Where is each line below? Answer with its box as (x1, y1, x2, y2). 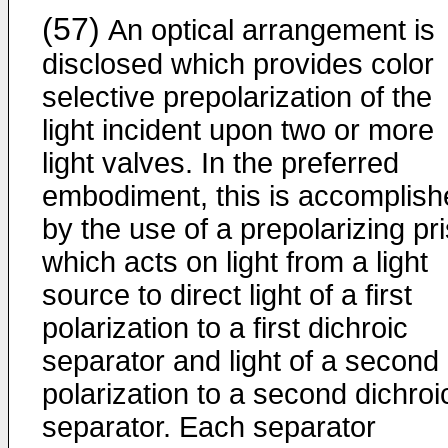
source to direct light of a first (42, 279, 412, 311)
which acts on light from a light (42, 246, 428, 278)
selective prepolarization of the (42, 81, 432, 113)
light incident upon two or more (42, 114, 434, 146)
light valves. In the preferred (42, 147, 399, 179)
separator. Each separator (42, 411, 376, 443)
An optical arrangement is (100, 14, 435, 46)
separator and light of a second (42, 345, 439, 377)
